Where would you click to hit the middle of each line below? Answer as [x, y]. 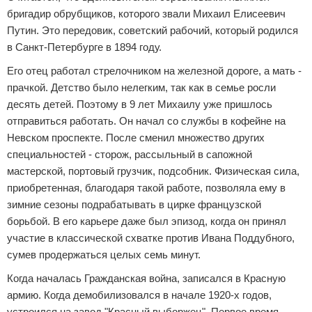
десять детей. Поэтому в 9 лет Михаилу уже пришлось [140, 104]
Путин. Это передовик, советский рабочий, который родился [153, 30]
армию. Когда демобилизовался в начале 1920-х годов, [139, 295]
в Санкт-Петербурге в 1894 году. [84, 47]
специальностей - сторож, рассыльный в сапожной [130, 154]
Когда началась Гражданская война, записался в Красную [146, 278]
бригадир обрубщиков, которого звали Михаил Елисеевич [146, 14]
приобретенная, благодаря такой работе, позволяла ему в [146, 188]
